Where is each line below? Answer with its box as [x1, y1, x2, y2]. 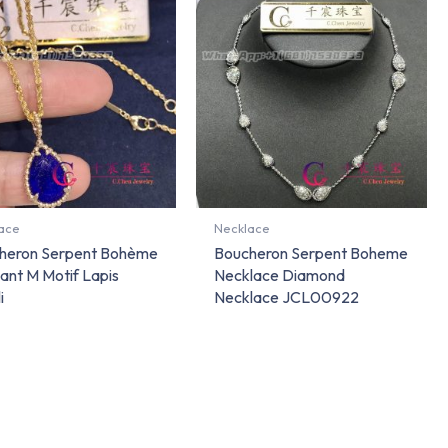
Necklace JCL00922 [214, 287, 360, 308]
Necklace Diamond [214, 265, 346, 286]
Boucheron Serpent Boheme [214, 243, 409, 264]
